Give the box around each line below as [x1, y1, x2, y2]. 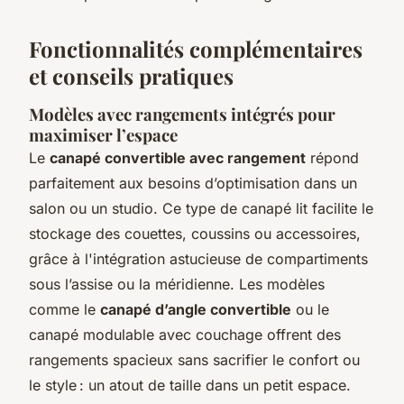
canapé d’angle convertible [100, 299, 291, 318]
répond [306, 148, 359, 167]
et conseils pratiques [29, 60, 234, 90]
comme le [29, 299, 100, 318]
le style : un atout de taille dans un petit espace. [29, 375, 351, 394]
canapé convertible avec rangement [50, 148, 306, 167]
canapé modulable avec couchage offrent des [29, 325, 341, 344]
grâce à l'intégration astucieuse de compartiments [29, 249, 368, 268]
